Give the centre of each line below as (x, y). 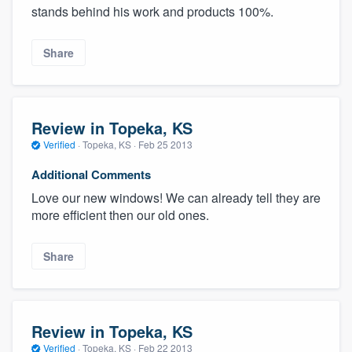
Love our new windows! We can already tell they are (176, 197)
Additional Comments (91, 174)
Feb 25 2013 (165, 145)
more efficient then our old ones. (120, 214)
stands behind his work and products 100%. (152, 11)
